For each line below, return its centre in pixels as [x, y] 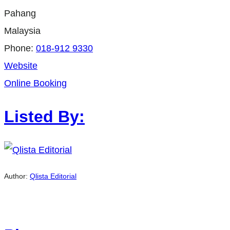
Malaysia [22, 31]
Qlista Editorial [53, 176]
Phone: [20, 49]
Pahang [20, 14]
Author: [17, 176]
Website [21, 66]
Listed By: [44, 116]
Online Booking [35, 83]
